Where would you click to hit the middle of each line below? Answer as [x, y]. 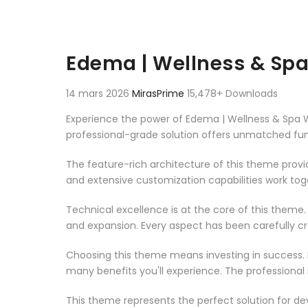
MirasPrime [159, 93]
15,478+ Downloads [232, 93]
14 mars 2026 [99, 93]
